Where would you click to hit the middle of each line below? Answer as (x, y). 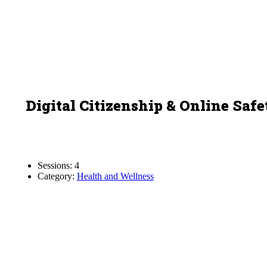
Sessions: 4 (58, 165)
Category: (57, 176)
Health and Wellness (115, 176)
